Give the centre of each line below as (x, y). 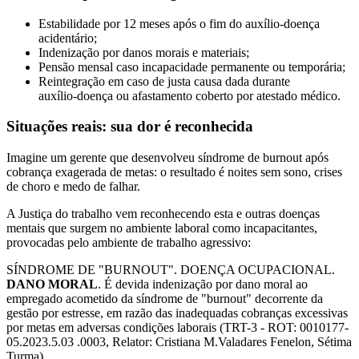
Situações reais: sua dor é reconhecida (130, 127)
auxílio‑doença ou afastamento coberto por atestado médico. (190, 95)
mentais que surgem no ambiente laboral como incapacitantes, (162, 228)
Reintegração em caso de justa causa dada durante (164, 81)
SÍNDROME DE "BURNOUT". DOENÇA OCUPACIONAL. (171, 270)
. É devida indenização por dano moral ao (203, 284)
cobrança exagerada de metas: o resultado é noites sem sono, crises (174, 172)
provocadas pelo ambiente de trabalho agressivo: (129, 243)
